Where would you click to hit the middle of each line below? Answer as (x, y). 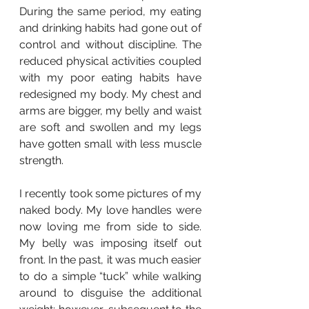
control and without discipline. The (110, 45)
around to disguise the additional (110, 293)
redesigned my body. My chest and (110, 94)
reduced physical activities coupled (110, 61)
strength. (43, 161)
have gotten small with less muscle (110, 144)
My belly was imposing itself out (110, 243)
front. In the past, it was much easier (110, 260)
